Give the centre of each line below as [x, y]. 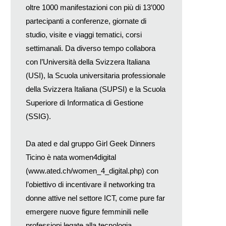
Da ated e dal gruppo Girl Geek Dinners [91, 143]
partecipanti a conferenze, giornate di [86, 21]
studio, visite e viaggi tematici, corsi [84, 34]
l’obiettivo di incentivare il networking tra [90, 184]
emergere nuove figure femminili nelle [87, 211]
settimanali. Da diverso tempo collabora [91, 48]
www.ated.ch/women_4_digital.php [85, 171]
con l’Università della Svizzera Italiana [88, 62]
